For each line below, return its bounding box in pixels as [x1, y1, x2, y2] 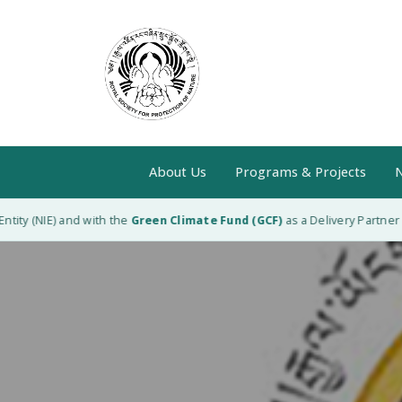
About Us [148, 163, 206, 180]
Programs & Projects [234, 163, 366, 180]
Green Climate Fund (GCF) [118, 213, 271, 228]
